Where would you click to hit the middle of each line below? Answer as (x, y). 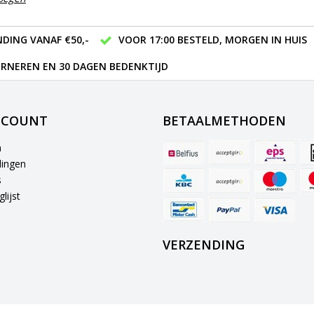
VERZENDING (203, 244)
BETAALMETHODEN (224, 120)
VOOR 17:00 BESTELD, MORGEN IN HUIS (212, 39)
